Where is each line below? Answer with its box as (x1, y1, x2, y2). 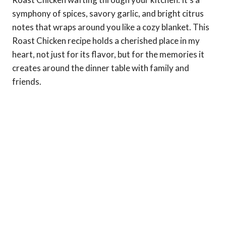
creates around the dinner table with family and (12, 63, 189, 74)
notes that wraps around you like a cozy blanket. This (12, 22, 209, 33)
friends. (12, 76, 41, 87)
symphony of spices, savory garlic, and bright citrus (12, 8, 204, 19)
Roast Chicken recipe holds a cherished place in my (12, 35, 200, 46)
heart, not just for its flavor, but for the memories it (12, 49, 204, 60)
